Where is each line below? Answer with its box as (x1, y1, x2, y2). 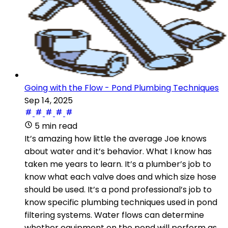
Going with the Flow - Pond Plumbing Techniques (24, 81, 219, 94)
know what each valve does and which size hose (24, 170, 216, 183)
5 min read (35, 120, 77, 132)
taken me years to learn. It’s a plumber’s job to (24, 158, 211, 170)
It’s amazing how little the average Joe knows (24, 132, 207, 145)
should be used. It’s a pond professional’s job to (24, 183, 212, 195)
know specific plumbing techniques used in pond (24, 196, 217, 208)
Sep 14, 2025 (24, 94, 73, 106)
